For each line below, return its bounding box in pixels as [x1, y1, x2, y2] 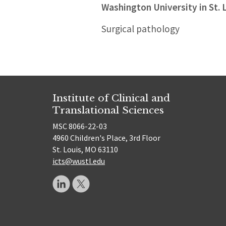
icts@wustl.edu [52, 156, 105, 166]
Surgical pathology [101, 23, 180, 35]
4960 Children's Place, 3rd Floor [52, 133, 160, 143]
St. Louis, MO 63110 [52, 144, 118, 155]
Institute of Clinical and [52, 91, 170, 104]
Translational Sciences [52, 103, 164, 116]
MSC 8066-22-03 [52, 121, 107, 132]
